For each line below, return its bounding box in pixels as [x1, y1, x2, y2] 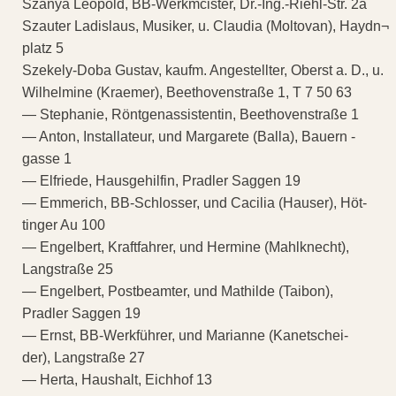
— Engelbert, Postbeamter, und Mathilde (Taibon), [22, 283, 333, 299]
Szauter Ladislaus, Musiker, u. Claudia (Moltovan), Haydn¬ [22, 18, 389, 34]
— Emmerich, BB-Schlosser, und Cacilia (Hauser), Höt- [22, 194, 367, 210]
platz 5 [22, 40, 64, 56]
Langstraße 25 [22, 261, 113, 277]
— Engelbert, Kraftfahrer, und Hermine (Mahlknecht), [22, 239, 349, 255]
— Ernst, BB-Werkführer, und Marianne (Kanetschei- [22, 327, 348, 343]
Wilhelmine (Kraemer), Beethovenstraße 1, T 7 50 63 [22, 84, 352, 100]
